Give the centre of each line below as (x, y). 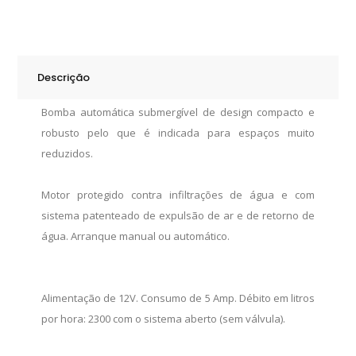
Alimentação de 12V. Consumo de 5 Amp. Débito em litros (178, 298)
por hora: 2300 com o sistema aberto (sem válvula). (164, 318)
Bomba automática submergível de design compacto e (178, 112)
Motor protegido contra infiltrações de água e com (178, 194)
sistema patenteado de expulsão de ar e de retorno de (178, 215)
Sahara (35, 22)
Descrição (64, 77)
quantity (37, 84)
